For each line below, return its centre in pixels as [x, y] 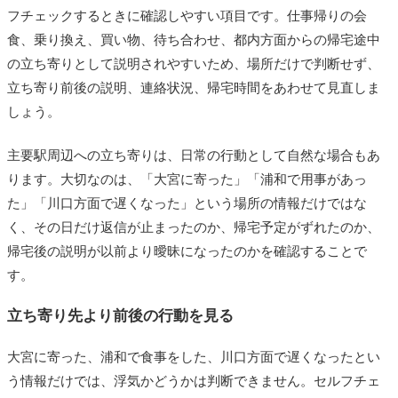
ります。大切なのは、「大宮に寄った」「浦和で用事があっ [187, 179]
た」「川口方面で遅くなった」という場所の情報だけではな [187, 203]
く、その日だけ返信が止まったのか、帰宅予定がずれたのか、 [194, 227]
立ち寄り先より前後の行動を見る [120, 316]
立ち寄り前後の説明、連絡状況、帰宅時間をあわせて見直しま [194, 88]
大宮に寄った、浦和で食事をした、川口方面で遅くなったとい [194, 357]
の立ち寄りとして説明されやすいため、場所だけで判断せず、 [194, 64]
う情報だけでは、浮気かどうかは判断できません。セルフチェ [194, 381]
